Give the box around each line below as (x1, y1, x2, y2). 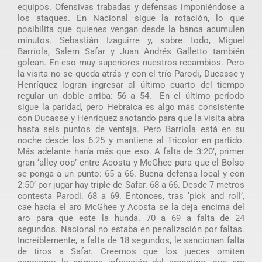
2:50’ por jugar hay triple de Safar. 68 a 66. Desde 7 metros (17, 179, 245, 190)
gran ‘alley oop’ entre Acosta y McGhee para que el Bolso (17, 157, 245, 168)
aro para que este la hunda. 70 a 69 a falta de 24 (17, 212, 245, 223)
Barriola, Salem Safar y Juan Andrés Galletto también (17, 46, 245, 57)
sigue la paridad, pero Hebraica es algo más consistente (17, 101, 245, 112)
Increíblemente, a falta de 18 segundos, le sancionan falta (17, 235, 245, 246)
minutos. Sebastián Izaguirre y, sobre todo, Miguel (17, 35, 245, 46)
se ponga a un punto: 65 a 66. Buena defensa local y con (17, 168, 245, 179)
